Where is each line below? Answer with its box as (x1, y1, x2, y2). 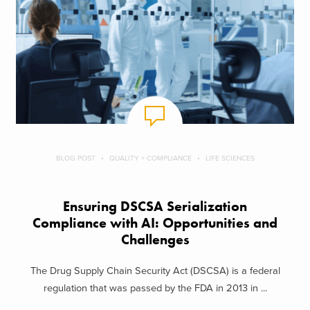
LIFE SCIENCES (205, 154, 255, 163)
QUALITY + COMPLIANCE (109, 154, 192, 163)
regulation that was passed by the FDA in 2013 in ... (43, 282, 267, 294)
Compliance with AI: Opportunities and (33, 215, 277, 232)
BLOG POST (55, 154, 95, 163)
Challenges (120, 231, 190, 249)
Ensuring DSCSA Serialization (63, 198, 247, 216)
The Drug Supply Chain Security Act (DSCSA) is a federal (30, 264, 280, 277)
